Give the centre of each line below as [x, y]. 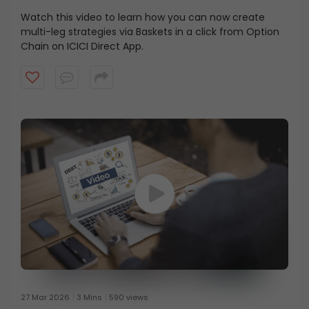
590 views [129, 297]
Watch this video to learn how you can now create [143, 17]
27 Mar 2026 [45, 297]
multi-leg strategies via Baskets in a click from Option [150, 31]
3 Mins [89, 297]
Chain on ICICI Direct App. [82, 46]
